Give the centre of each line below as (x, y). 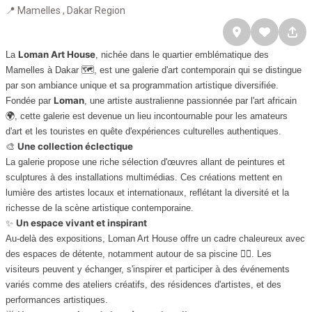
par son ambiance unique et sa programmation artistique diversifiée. (142, 85)
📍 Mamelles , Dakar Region (65, 10)
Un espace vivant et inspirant (81, 223)
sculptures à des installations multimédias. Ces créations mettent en (144, 177)
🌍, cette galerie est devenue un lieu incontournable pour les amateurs (147, 116)
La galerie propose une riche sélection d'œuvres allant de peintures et (145, 162)
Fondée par (30, 101)
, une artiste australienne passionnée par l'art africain (190, 101)
